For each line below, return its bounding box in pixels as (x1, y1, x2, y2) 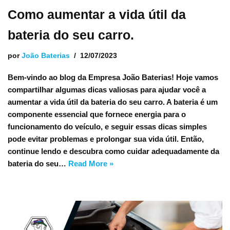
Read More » (68, 159, 113, 168)
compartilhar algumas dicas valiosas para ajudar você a (8, 85, 206, 94)
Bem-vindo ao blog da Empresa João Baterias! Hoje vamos (8, 73, 218, 82)
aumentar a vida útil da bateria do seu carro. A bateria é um (8, 98, 218, 106)
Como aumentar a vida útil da (8, 7, 186, 22)
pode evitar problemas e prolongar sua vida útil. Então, (8, 135, 204, 143)
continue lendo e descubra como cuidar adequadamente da (8, 147, 219, 156)
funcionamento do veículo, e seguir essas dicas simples (8, 122, 207, 131)
